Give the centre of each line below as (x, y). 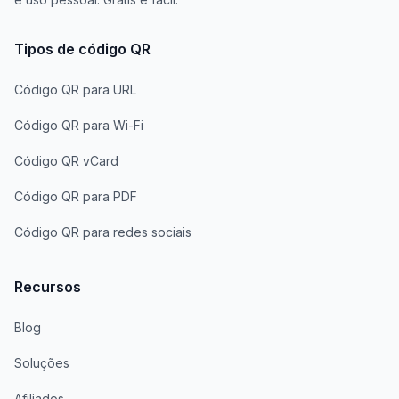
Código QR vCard (66, 161)
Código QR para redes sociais (103, 232)
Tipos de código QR (82, 49)
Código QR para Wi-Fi (79, 126)
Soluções (42, 363)
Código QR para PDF (76, 197)
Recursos (48, 287)
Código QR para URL (75, 90)
